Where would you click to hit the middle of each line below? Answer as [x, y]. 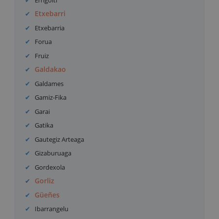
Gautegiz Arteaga [60, 139]
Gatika [44, 125]
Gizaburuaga [53, 153]
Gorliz [45, 181]
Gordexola [50, 167]
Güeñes [47, 195]
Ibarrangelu [52, 209]
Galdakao [51, 69]
